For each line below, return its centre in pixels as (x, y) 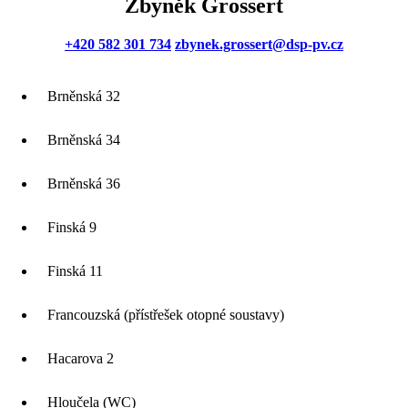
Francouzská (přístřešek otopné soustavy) (166, 315)
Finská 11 (75, 271)
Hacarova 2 (81, 359)
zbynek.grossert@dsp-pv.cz (259, 45)
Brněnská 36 (84, 184)
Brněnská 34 (84, 140)
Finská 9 (72, 228)
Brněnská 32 (84, 97)
